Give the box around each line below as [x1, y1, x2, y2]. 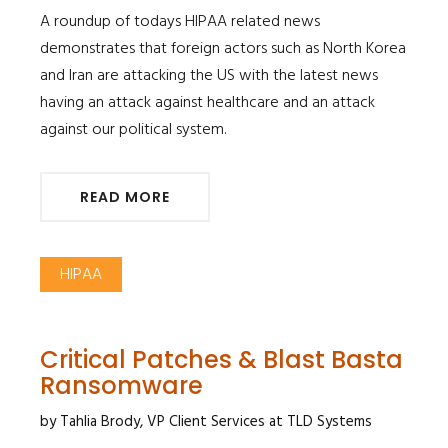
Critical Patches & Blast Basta [40, 342, 403, 376]
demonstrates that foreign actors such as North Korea [40, 35, 406, 62]
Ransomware [40, 368, 203, 402]
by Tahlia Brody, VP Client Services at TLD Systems [40, 409, 372, 434]
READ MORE [80, 186, 170, 207]
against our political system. [40, 116, 226, 143]
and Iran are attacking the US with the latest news [40, 62, 378, 89]
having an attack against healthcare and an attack [40, 89, 375, 116]
